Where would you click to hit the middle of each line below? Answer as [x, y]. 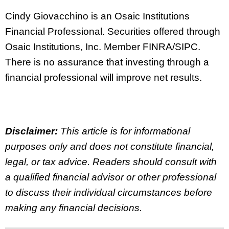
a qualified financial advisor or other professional [111, 177]
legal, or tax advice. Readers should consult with [111, 162]
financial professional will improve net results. [104, 77]
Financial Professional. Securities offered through [113, 31]
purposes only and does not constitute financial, [110, 147]
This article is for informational [124, 131]
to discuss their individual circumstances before [109, 193]
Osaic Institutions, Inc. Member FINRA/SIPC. [103, 47]
